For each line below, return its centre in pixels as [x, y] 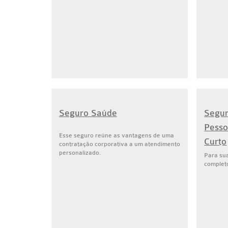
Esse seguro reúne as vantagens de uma [116, 135]
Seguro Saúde [88, 113]
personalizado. [80, 153]
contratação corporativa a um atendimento [119, 144]
